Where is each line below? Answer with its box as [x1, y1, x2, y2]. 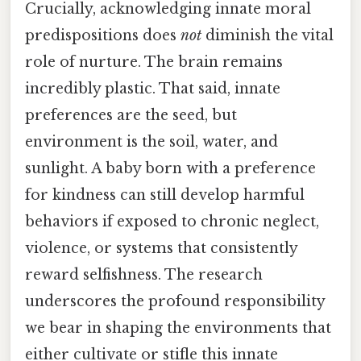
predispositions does [25, 27, 180, 45]
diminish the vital [201, 27, 334, 45]
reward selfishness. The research [25, 266, 263, 284]
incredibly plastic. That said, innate [25, 80, 280, 98]
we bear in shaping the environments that [25, 319, 331, 338]
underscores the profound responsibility [25, 293, 325, 311]
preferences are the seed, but [25, 106, 237, 125]
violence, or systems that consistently [25, 239, 297, 258]
